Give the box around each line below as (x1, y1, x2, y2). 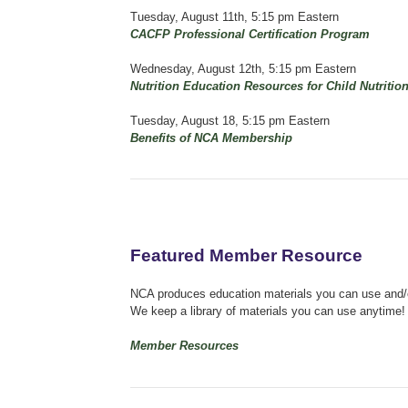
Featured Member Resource (130, 245, 362, 265)
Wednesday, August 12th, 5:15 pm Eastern (130, 61, 356, 76)
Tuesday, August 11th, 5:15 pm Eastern (130, 9, 339, 24)
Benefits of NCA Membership (130, 130, 292, 145)
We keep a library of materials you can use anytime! (130, 303, 405, 318)
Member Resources (130, 338, 239, 352)
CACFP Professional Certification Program (130, 26, 370, 41)
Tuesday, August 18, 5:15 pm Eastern (130, 113, 330, 127)
